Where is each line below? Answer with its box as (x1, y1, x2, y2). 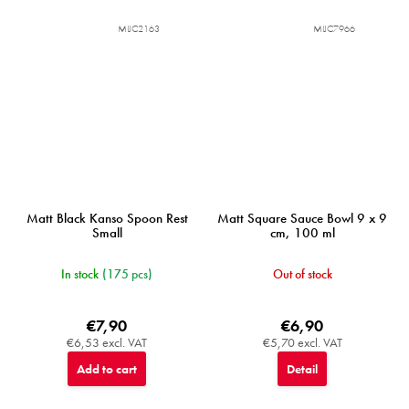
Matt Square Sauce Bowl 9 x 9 (217, 209, 387, 228)
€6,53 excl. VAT (67, 334, 147, 351)
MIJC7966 (313, 22, 355, 36)
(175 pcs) (102, 266, 152, 283)
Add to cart (77, 361, 137, 378)
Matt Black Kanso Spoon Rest (26, 209, 188, 228)
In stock (61, 266, 99, 283)
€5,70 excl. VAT (262, 334, 342, 351)
